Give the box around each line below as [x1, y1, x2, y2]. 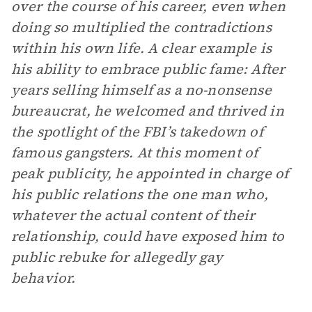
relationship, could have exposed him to [11, 226, 284, 246]
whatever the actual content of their [11, 205, 256, 225]
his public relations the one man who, [11, 185, 269, 204]
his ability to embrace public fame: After [11, 59, 286, 79]
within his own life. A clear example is [11, 38, 272, 58]
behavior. [11, 268, 76, 288]
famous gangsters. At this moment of [11, 143, 258, 162]
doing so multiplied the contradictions [11, 17, 272, 37]
